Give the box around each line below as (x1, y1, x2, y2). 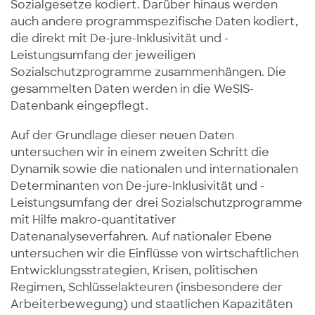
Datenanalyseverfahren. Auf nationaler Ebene (11, 229, 272, 244)
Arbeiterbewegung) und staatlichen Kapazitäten (11, 296, 292, 311)
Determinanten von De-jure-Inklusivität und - (11, 178, 264, 193)
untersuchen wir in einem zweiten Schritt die (11, 144, 269, 160)
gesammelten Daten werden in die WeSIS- (11, 81, 254, 96)
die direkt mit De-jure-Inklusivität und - (11, 30, 229, 46)
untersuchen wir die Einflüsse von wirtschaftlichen (11, 245, 299, 261)
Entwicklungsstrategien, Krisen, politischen (11, 262, 257, 278)
